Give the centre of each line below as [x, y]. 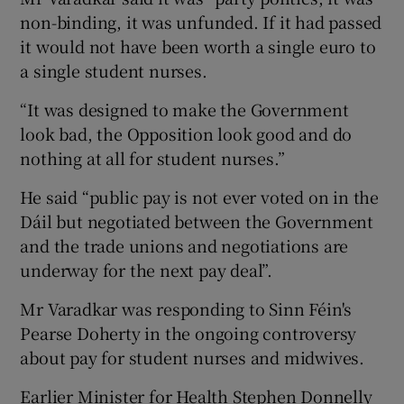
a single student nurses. [114, 70]
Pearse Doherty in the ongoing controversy [188, 332]
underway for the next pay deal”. [147, 269]
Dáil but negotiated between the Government [197, 220]
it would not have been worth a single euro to [198, 46]
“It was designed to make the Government [184, 109]
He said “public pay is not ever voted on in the [200, 196]
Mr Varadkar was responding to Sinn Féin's [186, 308]
